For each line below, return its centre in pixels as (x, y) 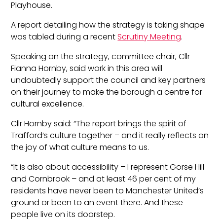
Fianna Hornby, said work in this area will (87, 68)
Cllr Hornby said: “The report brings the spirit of (99, 123)
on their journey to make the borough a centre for (107, 92)
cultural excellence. (48, 104)
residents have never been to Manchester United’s (108, 190)
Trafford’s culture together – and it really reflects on (110, 135)
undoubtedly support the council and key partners (109, 80)
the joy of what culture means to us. (80, 147)
